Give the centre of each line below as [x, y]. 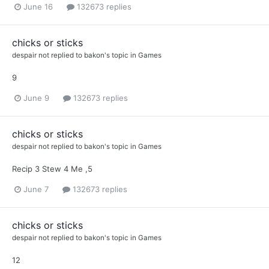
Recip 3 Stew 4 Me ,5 [52, 169]
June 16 [38, 6]
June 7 [36, 189]
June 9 [36, 98]
